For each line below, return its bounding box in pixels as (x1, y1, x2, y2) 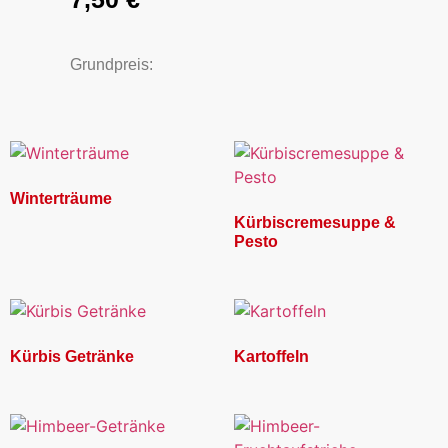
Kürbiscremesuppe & (234, 214, 396, 232)
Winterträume (10, 190, 112, 208)
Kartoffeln (234, 348, 309, 366)
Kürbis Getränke (10, 348, 134, 366)
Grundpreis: (70, 55, 153, 73)
